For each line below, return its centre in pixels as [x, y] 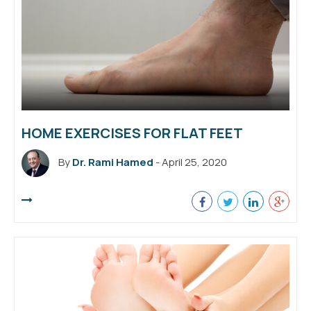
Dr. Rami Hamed [113, 162]
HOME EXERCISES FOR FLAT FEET [132, 133]
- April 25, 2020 [190, 162]
